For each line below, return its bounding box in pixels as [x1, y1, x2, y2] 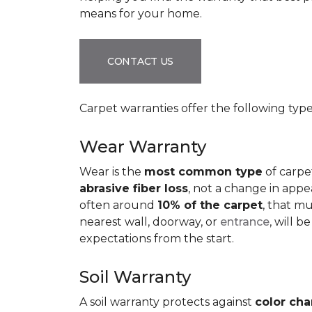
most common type [144, 165, 263, 178]
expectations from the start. [79, 232, 234, 245]
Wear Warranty [79, 136, 206, 157]
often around [79, 198, 157, 212]
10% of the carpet [157, 198, 263, 212]
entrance [220, 215, 270, 228]
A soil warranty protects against [79, 295, 255, 309]
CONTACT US [107, 54, 174, 68]
